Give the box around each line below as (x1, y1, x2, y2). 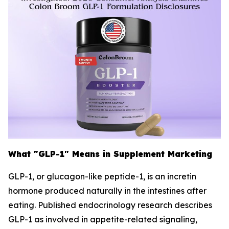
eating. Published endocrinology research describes (8, 200, 212, 210)
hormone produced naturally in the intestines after (8, 186, 207, 196)
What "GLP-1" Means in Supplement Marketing (8, 149, 212, 159)
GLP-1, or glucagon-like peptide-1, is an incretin (8, 171, 196, 181)
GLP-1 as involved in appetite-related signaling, (8, 214, 197, 224)
